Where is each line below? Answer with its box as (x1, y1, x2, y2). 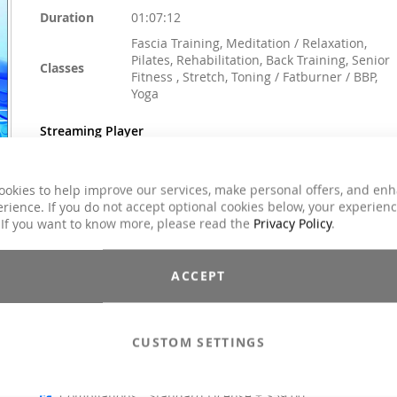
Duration (39, 9, 94, 26)
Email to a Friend (52, 263, 136, 277)
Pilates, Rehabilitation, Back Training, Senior (130, 51, 390, 68)
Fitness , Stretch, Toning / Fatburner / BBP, (130, 68, 378, 85)
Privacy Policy (253, 214, 331, 232)
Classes (39, 59, 84, 76)
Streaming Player (39, 122, 144, 139)
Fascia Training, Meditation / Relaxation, (130, 35, 367, 51)
